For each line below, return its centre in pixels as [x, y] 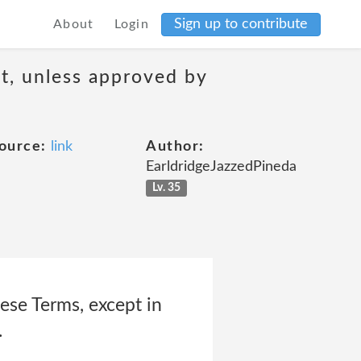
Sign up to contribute [241, 24]
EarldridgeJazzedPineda [221, 167]
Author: [175, 147]
